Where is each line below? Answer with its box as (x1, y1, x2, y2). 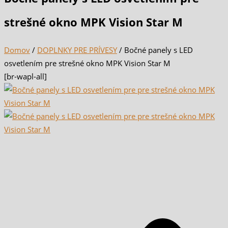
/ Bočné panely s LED (117, 44, 193, 55)
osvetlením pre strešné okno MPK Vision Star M (4, 58, 170, 68)
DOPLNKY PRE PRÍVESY (37, 44, 117, 55)
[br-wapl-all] (4, 71, 47, 81)
